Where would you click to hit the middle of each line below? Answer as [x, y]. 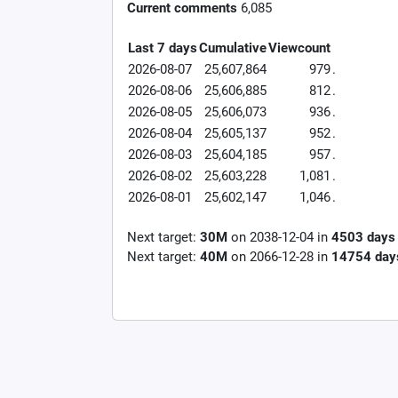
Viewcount [299, 48]
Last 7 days [163, 48]
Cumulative [233, 48]
